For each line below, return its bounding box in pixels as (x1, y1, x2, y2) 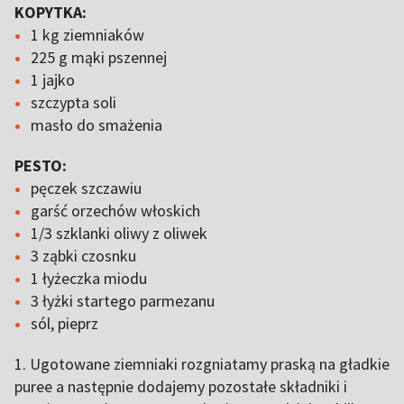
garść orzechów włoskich (31, 200, 200, 221)
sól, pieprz (31, 313, 98, 334)
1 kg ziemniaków (31, 24, 144, 45)
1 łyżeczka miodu (31, 268, 147, 289)
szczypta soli (31, 92, 116, 113)
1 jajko (31, 69, 75, 90)
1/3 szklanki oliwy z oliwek (31, 223, 207, 243)
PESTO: (14, 155, 67, 176)
